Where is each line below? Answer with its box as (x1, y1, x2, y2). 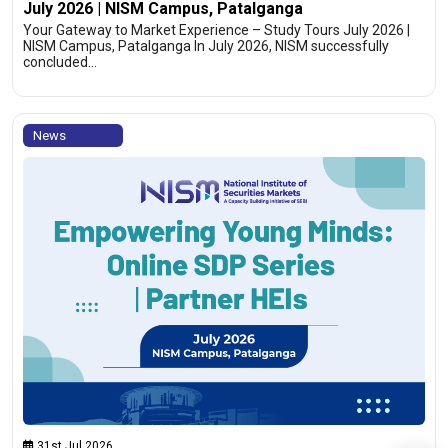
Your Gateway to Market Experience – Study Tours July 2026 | (23, 21, 410, 38)
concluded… (23, 53, 97, 70)
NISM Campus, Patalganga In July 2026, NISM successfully (23, 37, 389, 54)
